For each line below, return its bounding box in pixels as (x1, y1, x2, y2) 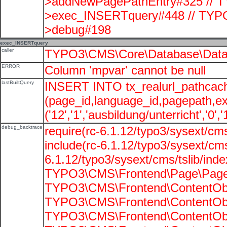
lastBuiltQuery (2, 80, 34, 85)
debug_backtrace (2, 124, 43, 130)
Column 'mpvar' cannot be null (45, 63, 206, 77)
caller (2, 47, 14, 53)
